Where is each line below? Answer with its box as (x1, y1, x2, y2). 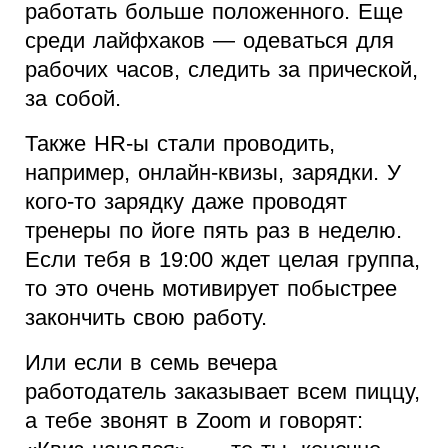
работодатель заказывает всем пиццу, (25, 379, 420, 405)
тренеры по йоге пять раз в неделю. (25, 218, 402, 244)
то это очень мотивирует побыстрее (25, 276, 397, 302)
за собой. (25, 86, 121, 112)
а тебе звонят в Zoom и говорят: (25, 408, 363, 434)
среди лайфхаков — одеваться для (25, 28, 394, 54)
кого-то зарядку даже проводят (25, 189, 347, 215)
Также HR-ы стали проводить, (25, 131, 335, 157)
